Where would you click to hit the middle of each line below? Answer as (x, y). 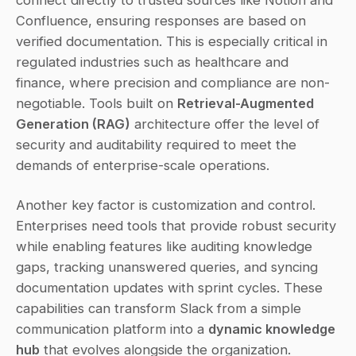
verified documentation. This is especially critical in (172, 41)
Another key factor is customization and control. (166, 205)
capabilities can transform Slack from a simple (159, 308)
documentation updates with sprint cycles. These (169, 287)
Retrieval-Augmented (246, 103)
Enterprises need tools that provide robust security (176, 225)
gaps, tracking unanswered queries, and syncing (167, 267)
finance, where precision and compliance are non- (173, 82)
